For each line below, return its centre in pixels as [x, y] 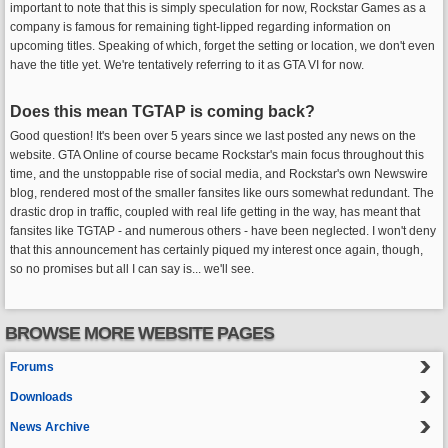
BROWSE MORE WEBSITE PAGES [139, 332]
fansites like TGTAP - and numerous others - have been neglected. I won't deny [223, 230]
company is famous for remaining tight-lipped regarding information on [200, 26]
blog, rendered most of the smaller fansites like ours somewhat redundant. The [222, 192]
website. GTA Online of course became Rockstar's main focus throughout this [217, 154]
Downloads [41, 396]
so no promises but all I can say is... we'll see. [132, 268]
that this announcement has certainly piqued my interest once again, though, [216, 249]
